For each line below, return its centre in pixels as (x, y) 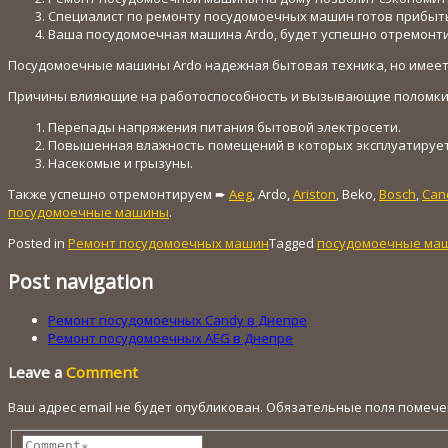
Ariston (314, 193)
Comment (102, 372)
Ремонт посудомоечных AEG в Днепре (170, 338)
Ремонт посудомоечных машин (168, 242)
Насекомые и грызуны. (120, 162)
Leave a (37, 372)
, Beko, (357, 193)
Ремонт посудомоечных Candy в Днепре (177, 320)
